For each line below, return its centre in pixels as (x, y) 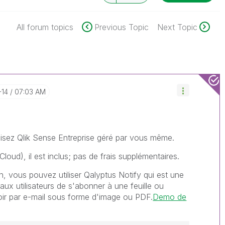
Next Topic (177, 27)
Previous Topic (121, 27)
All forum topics (45, 27)
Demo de (170, 197)
